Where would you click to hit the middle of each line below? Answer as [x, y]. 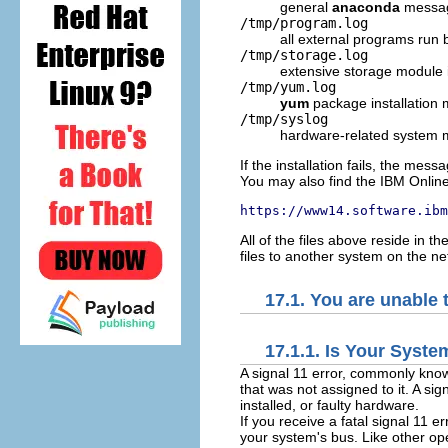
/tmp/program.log [304, 22]
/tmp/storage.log [304, 54]
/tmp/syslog [284, 118]
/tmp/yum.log [288, 86]
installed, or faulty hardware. [329, 404]
